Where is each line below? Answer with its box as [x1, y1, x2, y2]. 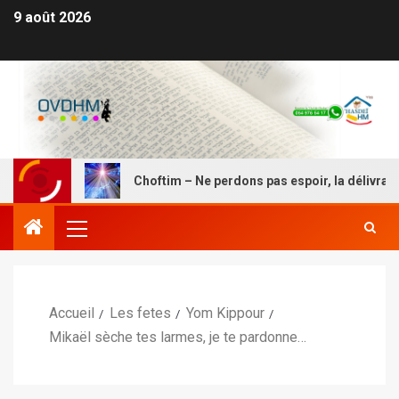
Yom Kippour [186, 305, 265, 322]
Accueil [49, 305, 94, 322]
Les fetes [110, 305, 171, 322]
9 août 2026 [13, 9, 91, 27]
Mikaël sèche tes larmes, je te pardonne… [49, 329, 306, 346]
